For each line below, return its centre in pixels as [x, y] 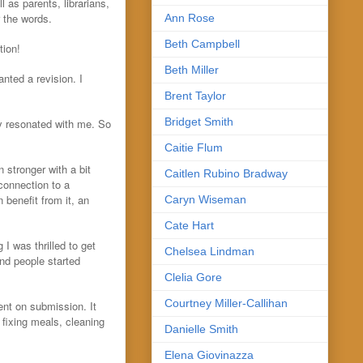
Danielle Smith [201, 329]
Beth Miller [192, 69]
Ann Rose [190, 17]
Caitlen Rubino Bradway [226, 173]
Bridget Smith [199, 121]
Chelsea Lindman [209, 251]
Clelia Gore [193, 277]
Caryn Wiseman [205, 199]
